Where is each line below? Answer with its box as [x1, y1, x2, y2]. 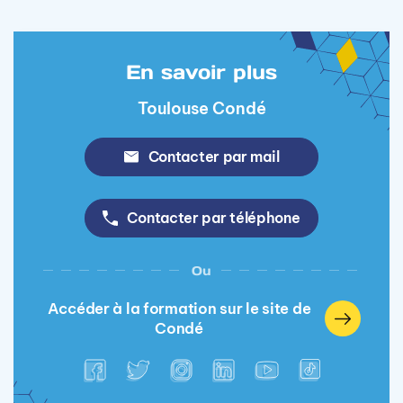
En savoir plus [126, 58, 277, 85]
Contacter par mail [148, 147, 280, 166]
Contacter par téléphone [127, 208, 300, 227]
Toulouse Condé [137, 97, 266, 119]
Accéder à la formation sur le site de [47, 298, 311, 318]
